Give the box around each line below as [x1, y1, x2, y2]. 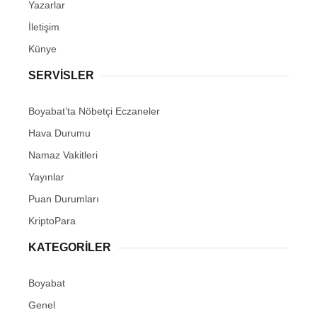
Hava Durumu [28, 127, 91, 139]
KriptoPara [28, 215, 76, 226]
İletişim [28, 21, 59, 33]
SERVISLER [28, 69, 94, 81]
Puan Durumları [28, 193, 99, 204]
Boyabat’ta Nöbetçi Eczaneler [28, 105, 160, 117]
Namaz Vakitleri [28, 149, 98, 161]
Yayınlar [28, 171, 64, 183]
